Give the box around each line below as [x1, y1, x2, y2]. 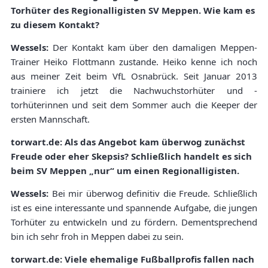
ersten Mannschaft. [11, 113, 90, 126]
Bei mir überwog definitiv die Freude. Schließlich [51, 187, 258, 200]
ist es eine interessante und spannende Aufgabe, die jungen [11, 202, 257, 214]
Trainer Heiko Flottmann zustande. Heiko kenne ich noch [11, 56, 257, 68]
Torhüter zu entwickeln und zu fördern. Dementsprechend [11, 216, 257, 229]
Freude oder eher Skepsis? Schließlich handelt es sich [11, 150, 252, 163]
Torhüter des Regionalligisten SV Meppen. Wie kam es [11, 4, 255, 17]
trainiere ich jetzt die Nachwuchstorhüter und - [11, 84, 257, 97]
